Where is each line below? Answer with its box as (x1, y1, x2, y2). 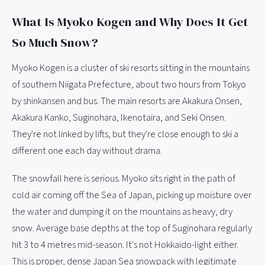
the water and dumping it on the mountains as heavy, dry (12, 205, 232, 219)
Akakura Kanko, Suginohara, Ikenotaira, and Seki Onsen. (12, 111, 226, 125)
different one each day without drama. (12, 144, 162, 159)
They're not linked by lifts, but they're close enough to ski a (12, 127, 238, 142)
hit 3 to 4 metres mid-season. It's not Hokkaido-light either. (12, 238, 238, 253)
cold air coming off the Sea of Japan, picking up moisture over (12, 188, 251, 203)
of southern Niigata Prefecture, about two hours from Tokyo (12, 77, 246, 92)
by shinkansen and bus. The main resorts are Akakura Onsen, (12, 94, 242, 109)
